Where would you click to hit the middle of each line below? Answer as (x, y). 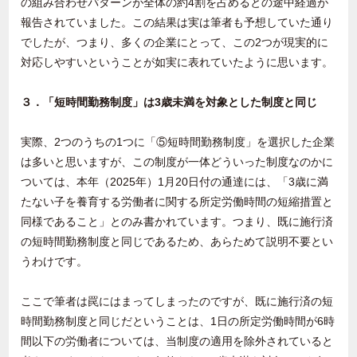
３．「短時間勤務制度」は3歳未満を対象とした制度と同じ (169, 102)
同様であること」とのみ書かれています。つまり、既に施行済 (177, 222)
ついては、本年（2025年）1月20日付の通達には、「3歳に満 (175, 182)
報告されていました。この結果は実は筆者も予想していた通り (177, 23)
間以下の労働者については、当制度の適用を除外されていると (177, 341)
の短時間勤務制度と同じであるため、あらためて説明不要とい (177, 242)
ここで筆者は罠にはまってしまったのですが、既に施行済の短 (177, 302)
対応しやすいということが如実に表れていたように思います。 (177, 63)
